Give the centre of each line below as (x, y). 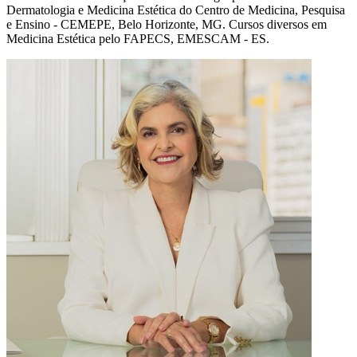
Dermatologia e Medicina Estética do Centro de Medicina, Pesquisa (176, 10)
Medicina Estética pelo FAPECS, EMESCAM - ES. (138, 39)
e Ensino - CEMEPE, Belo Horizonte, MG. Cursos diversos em (167, 25)
